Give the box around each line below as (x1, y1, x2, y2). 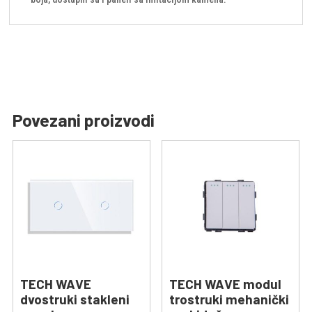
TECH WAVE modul (169, 276, 282, 292)
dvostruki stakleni (19, 291, 130, 308)
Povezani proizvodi (12, 109, 155, 131)
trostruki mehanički (169, 291, 290, 308)
